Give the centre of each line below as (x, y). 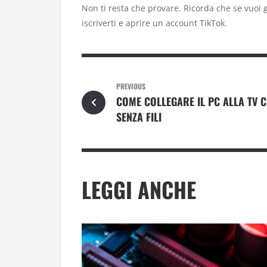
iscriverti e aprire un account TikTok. (154, 23)
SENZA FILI (139, 117)
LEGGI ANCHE (139, 190)
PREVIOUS (131, 86)
